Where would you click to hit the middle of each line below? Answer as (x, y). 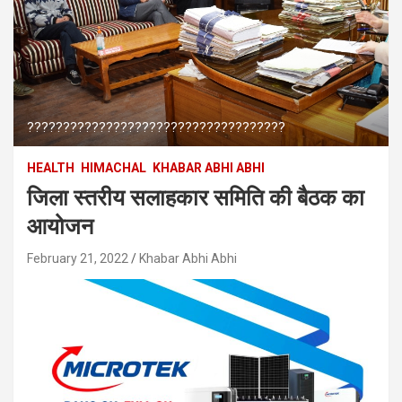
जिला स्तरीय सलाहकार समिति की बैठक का (196, 197)
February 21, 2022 (78, 258)
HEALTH (51, 167)
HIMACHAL (114, 167)
